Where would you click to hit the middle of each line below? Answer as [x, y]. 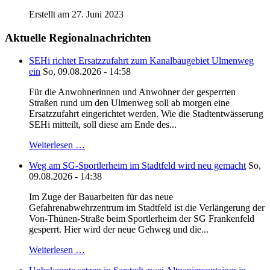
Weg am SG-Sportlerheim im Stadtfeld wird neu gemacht [137, 166]
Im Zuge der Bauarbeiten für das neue [101, 197]
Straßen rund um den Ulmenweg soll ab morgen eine [129, 103]
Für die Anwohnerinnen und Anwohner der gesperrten [132, 92]
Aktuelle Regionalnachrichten [78, 37]
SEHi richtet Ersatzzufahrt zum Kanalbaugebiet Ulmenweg [141, 61]
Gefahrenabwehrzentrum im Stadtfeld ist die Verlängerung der [147, 208]
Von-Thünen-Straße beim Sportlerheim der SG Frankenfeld [142, 219]
